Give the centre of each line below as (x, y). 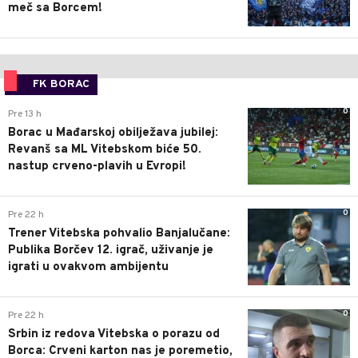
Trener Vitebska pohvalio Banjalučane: (119, 234)
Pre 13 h (25, 114)
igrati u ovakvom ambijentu (88, 268)
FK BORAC (61, 84)
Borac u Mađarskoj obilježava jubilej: (113, 133)
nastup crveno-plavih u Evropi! (97, 166)
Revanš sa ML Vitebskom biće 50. (105, 149)
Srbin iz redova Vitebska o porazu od (114, 335)
